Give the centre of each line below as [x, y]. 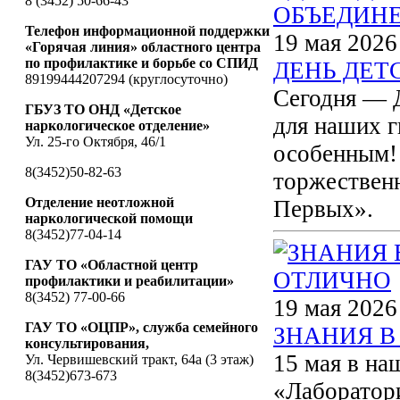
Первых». [323, 208]
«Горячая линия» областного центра [143, 46]
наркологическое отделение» [117, 125]
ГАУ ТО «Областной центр [112, 264]
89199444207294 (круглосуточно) [126, 79]
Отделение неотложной [100, 202]
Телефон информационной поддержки [147, 30]
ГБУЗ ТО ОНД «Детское [103, 109]
